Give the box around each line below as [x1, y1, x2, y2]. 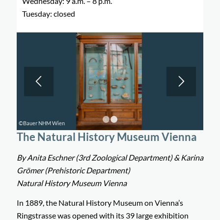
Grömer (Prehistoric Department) [16, 165, 130, 175]
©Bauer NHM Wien [19, 120, 65, 127]
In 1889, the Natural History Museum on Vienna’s [16, 197, 183, 207]
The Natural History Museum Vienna [16, 131, 197, 144]
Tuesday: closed [22, 9, 76, 19]
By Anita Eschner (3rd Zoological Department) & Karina [16, 153, 203, 162]
